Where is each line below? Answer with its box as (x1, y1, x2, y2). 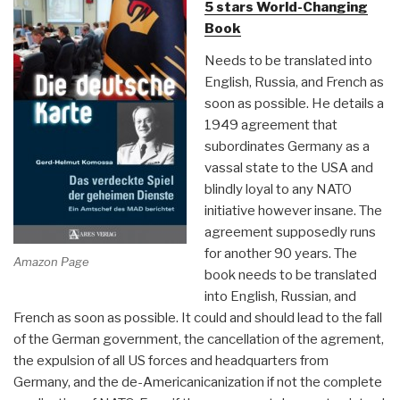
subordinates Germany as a (204, 137, 370, 154)
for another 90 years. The (204, 245, 357, 262)
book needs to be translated (204, 266, 377, 283)
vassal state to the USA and (204, 159, 373, 176)
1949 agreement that (204, 116, 337, 133)
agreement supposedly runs (204, 223, 376, 240)
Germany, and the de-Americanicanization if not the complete (13, 373, 382, 390)
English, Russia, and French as (204, 73, 384, 90)
